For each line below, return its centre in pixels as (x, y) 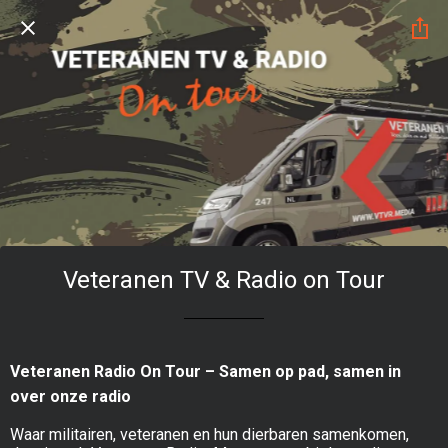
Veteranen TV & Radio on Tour (224, 280)
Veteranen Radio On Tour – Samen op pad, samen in (205, 371)
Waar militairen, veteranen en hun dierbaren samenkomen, (209, 434)
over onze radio (70, 396)
